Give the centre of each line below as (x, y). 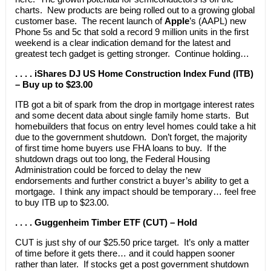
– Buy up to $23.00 (54, 84)
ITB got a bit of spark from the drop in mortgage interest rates (135, 104)
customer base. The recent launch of (90, 21)
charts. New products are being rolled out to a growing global (135, 10)
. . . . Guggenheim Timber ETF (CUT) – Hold (106, 222)
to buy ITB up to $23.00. (62, 202)
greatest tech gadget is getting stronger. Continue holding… (132, 53)
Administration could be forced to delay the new (108, 169)
